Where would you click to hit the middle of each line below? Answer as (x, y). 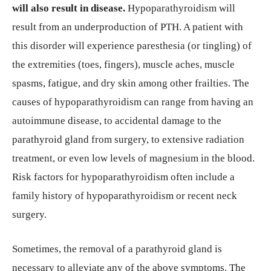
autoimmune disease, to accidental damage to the (117, 121)
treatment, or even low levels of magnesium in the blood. (133, 158)
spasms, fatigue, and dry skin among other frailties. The (131, 83)
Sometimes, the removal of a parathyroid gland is (117, 249)
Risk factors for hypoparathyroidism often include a (123, 177)
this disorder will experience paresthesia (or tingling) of (132, 46)
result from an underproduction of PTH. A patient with (128, 27)
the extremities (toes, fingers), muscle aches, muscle (123, 64)
